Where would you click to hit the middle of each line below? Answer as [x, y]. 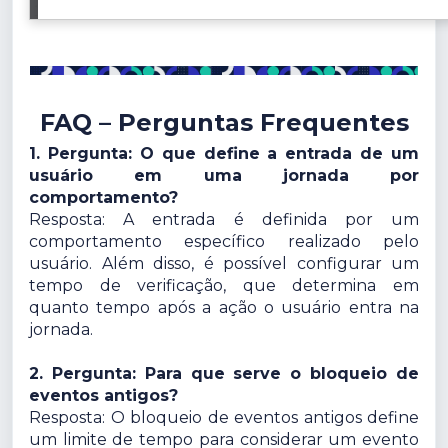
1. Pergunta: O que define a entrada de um [224, 154]
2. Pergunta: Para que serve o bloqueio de [224, 374]
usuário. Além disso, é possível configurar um [224, 264]
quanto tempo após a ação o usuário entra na [224, 308]
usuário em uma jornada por [224, 176]
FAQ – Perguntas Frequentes [224, 123]
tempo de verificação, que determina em [224, 286]
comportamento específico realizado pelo [224, 242]
